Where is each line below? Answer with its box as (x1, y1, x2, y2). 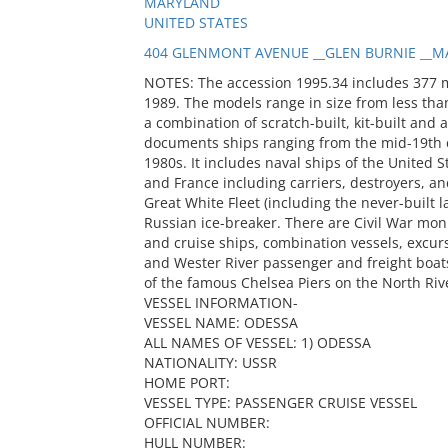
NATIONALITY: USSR (143, 353, 277, 372)
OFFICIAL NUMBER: (143, 413, 270, 432)
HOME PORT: (143, 373, 230, 392)
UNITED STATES (143, 13, 248, 32)
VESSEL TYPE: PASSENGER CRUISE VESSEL (143, 393, 417, 412)
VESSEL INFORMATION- (143, 293, 298, 312)
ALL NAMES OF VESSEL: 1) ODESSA (143, 333, 371, 352)
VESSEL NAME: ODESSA (143, 313, 298, 332)
